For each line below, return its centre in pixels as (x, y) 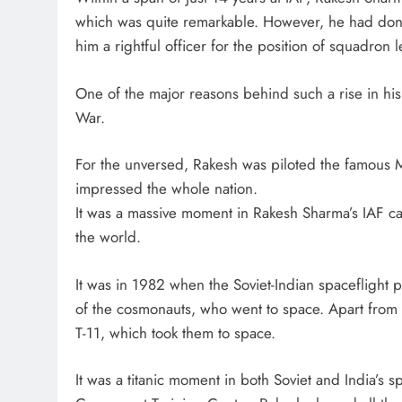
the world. (108, 237)
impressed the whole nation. (166, 189)
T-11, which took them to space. (175, 332)
